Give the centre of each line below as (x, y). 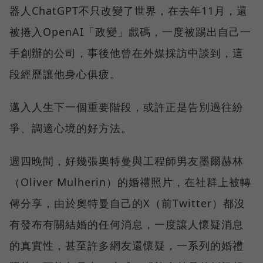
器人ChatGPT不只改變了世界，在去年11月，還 (129, 10)
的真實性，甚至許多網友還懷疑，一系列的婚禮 (127, 245)
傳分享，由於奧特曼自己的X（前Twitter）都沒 (127, 203)
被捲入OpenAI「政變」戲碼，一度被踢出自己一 (130, 31)
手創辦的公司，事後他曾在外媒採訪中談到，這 (127, 53)
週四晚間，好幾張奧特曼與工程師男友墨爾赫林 (127, 161)
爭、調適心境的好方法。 (71, 128)
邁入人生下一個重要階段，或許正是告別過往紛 (127, 107)
